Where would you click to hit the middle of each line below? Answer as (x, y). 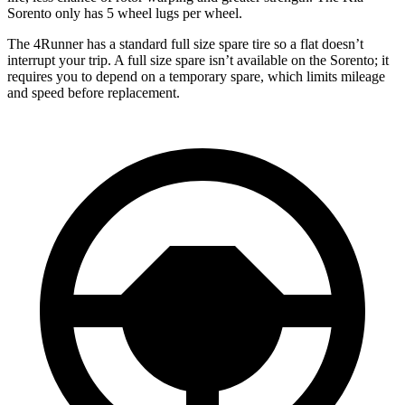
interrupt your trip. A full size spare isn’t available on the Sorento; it (198, 60)
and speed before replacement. (94, 92)
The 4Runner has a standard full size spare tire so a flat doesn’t (185, 43)
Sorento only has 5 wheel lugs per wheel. (125, 13)
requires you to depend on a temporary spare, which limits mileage (196, 76)
